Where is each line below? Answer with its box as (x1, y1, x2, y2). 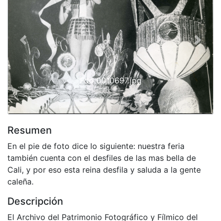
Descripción (7, 195, 63, 207)
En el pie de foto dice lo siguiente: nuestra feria (7, 141, 184, 151)
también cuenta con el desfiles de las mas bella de (7, 152, 196, 163)
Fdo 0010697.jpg (79, 75, 142, 85)
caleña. (7, 176, 34, 186)
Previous (22, 40, 55, 50)
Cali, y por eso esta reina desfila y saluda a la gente (7, 164, 201, 175)
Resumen (7, 124, 52, 136)
